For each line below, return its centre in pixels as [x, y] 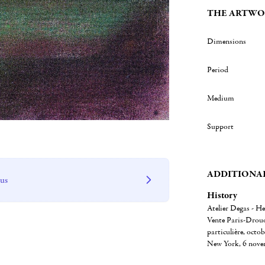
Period [217, 70]
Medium [220, 98]
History [222, 195]
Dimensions [226, 41]
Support [220, 127]
